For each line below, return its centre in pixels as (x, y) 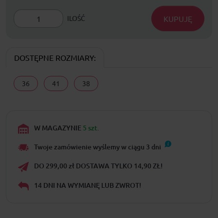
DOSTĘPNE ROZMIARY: (55, 57)
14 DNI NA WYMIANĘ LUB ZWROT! (87, 185)
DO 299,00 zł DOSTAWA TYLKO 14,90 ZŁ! (98, 166)
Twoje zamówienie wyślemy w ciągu (89, 147)
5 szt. (91, 127)
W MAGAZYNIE (58, 127)
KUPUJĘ (178, 18)
